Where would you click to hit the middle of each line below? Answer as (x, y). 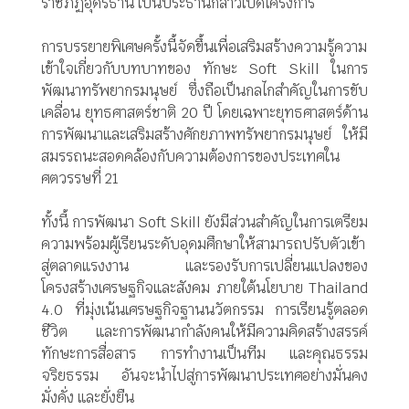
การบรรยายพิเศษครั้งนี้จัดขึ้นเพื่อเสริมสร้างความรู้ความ (204, 47)
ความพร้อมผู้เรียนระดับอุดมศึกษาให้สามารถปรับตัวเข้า (203, 245)
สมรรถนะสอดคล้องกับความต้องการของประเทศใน (190, 157)
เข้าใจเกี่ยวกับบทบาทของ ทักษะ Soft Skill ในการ (204, 69)
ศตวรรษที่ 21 (80, 179)
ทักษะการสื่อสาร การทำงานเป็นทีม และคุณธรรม (204, 354)
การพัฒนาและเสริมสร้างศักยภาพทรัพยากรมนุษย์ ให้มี (204, 135)
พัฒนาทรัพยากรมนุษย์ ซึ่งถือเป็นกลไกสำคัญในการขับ (204, 91)
